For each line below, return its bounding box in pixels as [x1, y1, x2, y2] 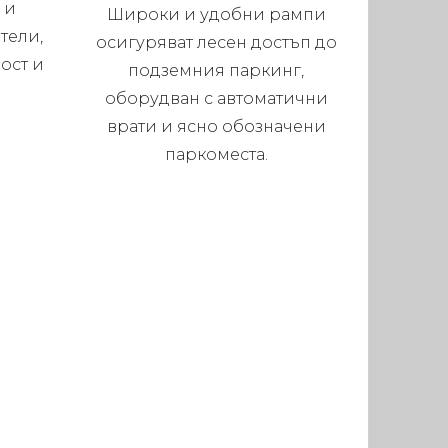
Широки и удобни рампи [106, 4, 326, 24]
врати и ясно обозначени [106, 116, 326, 136]
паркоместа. [164, 144, 268, 164]
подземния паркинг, [128, 60, 305, 80]
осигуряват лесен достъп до [95, 32, 337, 52]
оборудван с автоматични [104, 88, 328, 108]
